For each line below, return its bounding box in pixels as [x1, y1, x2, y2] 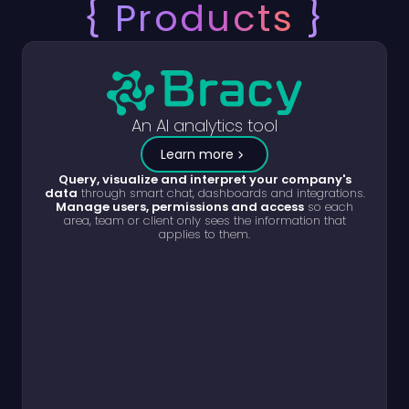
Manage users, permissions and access [56, 197, 304, 215]
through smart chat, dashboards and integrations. [77, 184, 365, 202]
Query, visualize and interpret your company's [58, 170, 351, 188]
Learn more [161, 144, 234, 163]
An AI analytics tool [131, 113, 278, 137]
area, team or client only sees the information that [63, 211, 346, 229]
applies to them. [159, 225, 250, 243]
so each [304, 197, 353, 215]
